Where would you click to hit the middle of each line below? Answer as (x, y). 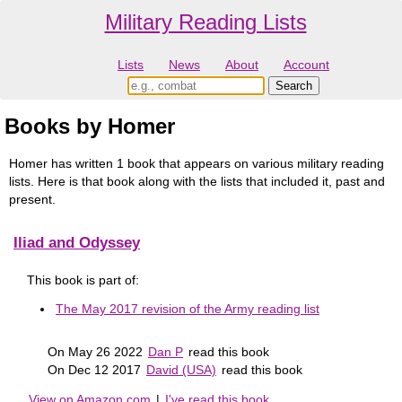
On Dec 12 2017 (96, 369)
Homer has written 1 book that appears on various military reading (197, 163)
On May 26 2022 (97, 351)
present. (32, 199)
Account (306, 65)
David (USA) (181, 369)
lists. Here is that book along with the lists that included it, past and (197, 181)
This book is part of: (83, 280)
